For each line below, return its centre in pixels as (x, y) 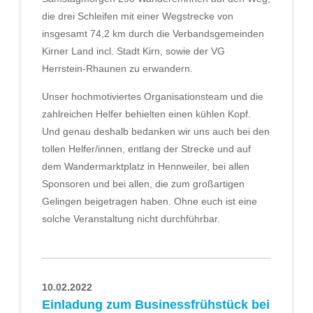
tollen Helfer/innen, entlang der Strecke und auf (146, 148)
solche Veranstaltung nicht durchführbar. (131, 218)
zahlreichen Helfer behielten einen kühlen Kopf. (146, 114)
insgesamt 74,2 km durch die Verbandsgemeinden (153, 34)
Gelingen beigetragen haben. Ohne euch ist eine (150, 201)
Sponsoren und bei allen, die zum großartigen (143, 183)
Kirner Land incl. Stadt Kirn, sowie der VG (133, 51)
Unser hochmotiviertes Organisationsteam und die (153, 96)
